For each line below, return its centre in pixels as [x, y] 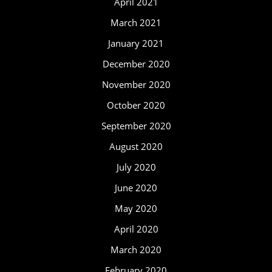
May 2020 [136, 208]
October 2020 [136, 105]
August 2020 [136, 146]
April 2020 [136, 229]
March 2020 [136, 250]
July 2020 [136, 167]
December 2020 [136, 64]
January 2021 [136, 43]
